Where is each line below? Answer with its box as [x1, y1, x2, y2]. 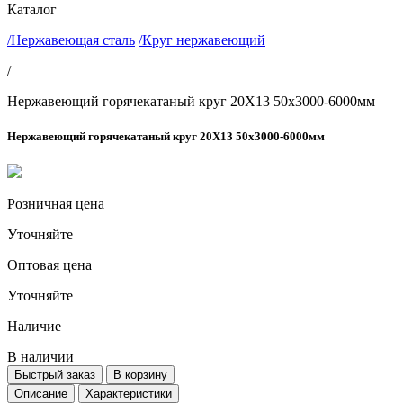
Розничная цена [7, 196, 104, 212]
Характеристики [85, 387, 172, 401]
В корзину [113, 368, 167, 382]
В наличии [7, 349, 74, 365]
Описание [14, 387, 67, 401]
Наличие [7, 318, 61, 335]
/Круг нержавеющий [139, 32, 265, 48]
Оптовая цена [7, 257, 92, 273]
